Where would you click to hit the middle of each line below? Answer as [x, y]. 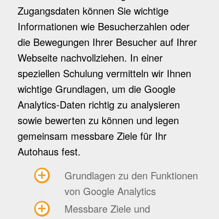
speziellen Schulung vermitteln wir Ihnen [104, 73]
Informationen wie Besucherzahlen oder [103, 26]
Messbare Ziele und [107, 209]
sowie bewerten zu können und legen [98, 120]
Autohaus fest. [49, 152]
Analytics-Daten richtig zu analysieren [99, 105]
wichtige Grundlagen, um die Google [96, 89]
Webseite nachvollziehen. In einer [90, 58]
